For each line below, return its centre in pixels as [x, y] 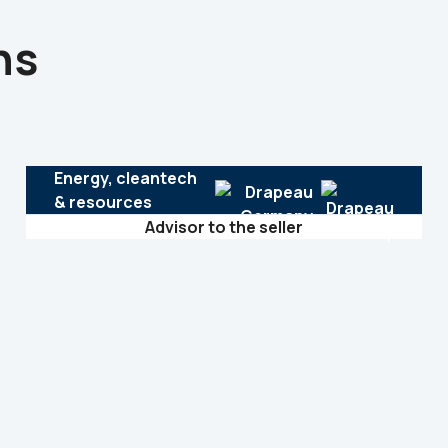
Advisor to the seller [224, 227]
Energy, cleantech [125, 178]
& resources [102, 202]
